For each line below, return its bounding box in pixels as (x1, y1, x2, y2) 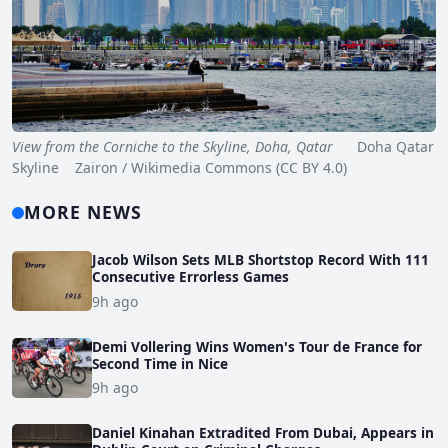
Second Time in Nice (92, 353, 228, 373)
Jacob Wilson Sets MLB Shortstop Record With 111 (92, 250, 429, 270)
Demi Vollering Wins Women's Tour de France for (92, 336, 422, 356)
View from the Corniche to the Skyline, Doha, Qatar (12, 137, 333, 157)
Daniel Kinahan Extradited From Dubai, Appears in (92, 422, 434, 442)
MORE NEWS (24, 200, 143, 225)
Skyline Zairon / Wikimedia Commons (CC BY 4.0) (12, 158, 347, 178)
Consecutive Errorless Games (92, 267, 289, 287)
